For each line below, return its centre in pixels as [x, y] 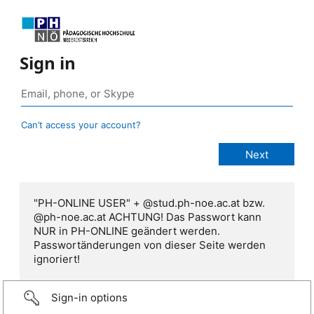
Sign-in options [89, 298]
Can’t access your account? [81, 125]
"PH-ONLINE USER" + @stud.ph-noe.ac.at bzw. [149, 203]
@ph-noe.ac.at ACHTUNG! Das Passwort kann [148, 217]
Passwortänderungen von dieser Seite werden [150, 245]
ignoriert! [57, 259]
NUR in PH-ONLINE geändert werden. [127, 231]
